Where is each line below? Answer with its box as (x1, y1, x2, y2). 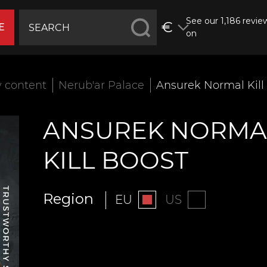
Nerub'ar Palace (58, 79, 144, 92)
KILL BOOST (42, 145, 188, 175)
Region (42, 190, 94, 207)
